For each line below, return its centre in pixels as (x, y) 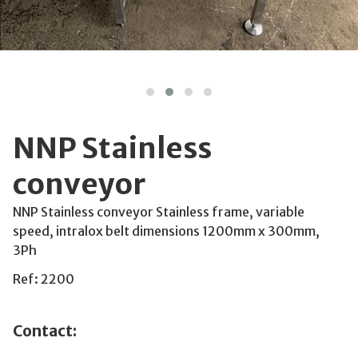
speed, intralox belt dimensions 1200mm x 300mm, (166, 231)
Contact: (45, 330)
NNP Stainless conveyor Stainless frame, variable (159, 212)
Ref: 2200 (44, 279)
